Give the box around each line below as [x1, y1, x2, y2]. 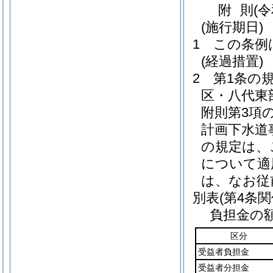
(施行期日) [201, 19, 263, 35]
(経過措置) [201, 54, 263, 69]
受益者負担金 [197, 247, 249, 257]
